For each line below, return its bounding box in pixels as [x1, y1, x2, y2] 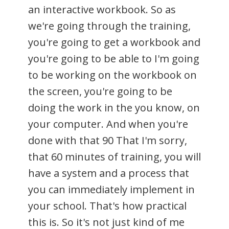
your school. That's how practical [28, 198, 187, 213]
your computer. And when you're [28, 117, 188, 131]
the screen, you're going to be [28, 84, 172, 98]
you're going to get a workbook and [28, 35, 200, 49]
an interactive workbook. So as [28, 2, 176, 16]
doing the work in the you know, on [28, 100, 200, 114]
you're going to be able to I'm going [28, 51, 199, 65]
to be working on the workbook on [28, 67, 197, 82]
